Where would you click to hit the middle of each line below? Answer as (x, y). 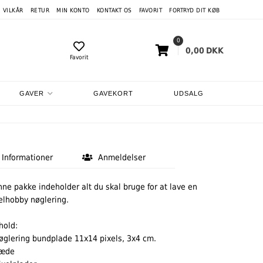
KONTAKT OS (114, 10)
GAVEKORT (114, 93)
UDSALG (188, 93)
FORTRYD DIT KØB (195, 10)
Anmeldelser (121, 157)
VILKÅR (13, 10)
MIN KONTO (73, 10)
